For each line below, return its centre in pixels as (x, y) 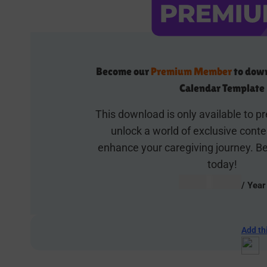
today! (222, 164)
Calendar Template (222, 88)
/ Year (253, 185)
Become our (124, 71)
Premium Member (192, 71)
